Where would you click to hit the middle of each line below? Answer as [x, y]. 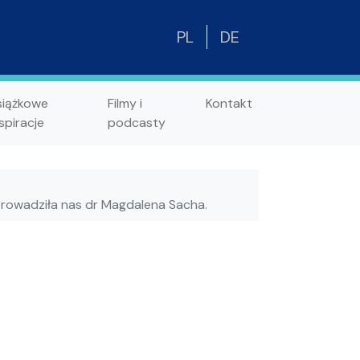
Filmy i [125, 103]
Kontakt [229, 103]
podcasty [136, 122]
